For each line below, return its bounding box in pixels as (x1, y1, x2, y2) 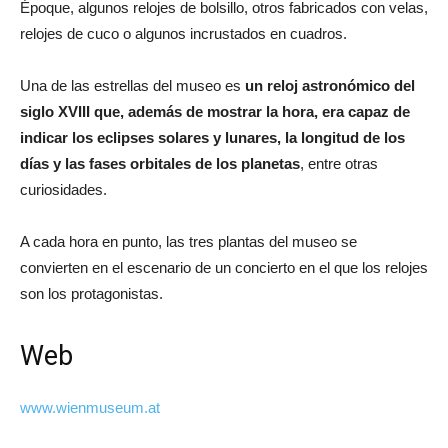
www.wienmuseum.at (20, 398, 160, 416)
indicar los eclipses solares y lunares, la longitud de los (20, 128, 405, 146)
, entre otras (300, 154, 378, 172)
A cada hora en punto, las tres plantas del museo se (20, 232, 357, 250)
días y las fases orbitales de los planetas (20, 154, 300, 172)
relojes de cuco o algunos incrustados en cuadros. (20, 24, 347, 42)
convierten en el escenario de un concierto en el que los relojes (20, 258, 428, 276)
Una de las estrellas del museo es (20, 76, 245, 94)
